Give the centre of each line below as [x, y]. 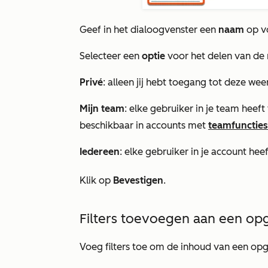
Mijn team [102, 109]
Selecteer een [111, 56]
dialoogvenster [164, 30]
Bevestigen [138, 180]
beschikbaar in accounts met [144, 125]
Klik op [96, 180]
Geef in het [105, 30]
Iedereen [100, 152]
